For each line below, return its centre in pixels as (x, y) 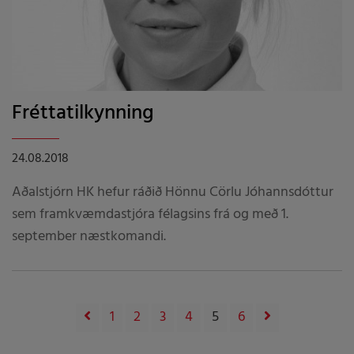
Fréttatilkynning (83, 113)
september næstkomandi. (89, 236)
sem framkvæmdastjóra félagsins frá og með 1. (150, 214)
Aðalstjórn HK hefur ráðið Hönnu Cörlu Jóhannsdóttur (173, 192)
